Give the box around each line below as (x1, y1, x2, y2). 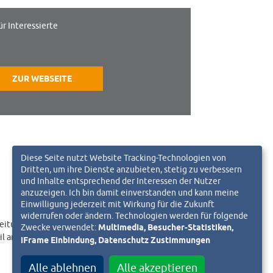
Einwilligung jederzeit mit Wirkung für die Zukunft (21, 198, 214, 209)
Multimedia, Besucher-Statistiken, (98, 221, 233, 234)
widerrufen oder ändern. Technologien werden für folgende (21, 210, 248, 221)
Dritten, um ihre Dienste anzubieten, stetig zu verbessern (21, 163, 242, 174)
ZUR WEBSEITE (12, 73, 73, 85)
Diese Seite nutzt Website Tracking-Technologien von (21, 152, 226, 163)
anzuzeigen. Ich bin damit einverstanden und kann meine (21, 186, 239, 197)
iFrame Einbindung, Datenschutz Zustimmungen (21, 234, 210, 247)
